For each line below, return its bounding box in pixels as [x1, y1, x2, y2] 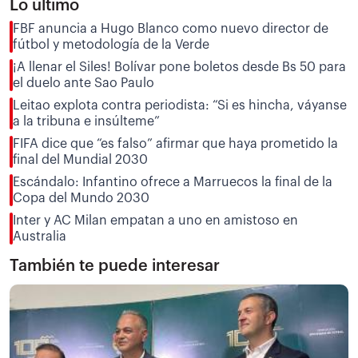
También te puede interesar [10, 257, 220, 274]
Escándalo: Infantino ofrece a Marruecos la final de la [13, 175, 332, 189]
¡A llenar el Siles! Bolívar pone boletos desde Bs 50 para [13, 60, 346, 74]
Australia [13, 229, 66, 243]
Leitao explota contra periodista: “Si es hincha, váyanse [13, 98, 347, 112]
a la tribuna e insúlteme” [13, 114, 160, 128]
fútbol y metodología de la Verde [13, 38, 209, 51]
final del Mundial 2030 [13, 153, 148, 166]
